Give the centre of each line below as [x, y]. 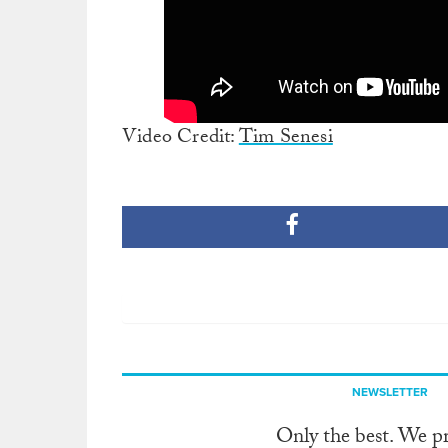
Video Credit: [180, 138]
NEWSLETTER [389, 391]
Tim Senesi [285, 138]
